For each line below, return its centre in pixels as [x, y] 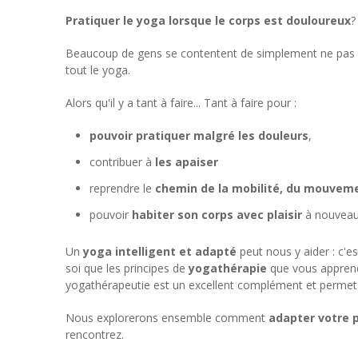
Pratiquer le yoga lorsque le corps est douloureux [208, 20]
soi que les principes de [127, 268]
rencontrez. [95, 334]
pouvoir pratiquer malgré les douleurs [199, 135]
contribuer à [121, 161]
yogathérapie [228, 268]
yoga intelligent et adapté [160, 251]
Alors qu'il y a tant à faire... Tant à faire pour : [181, 102]
